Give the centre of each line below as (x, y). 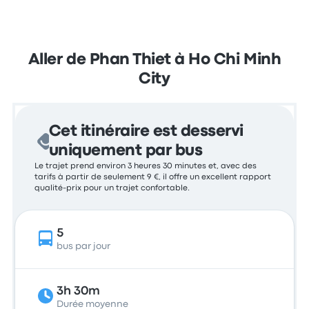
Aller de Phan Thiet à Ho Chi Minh (154, 60)
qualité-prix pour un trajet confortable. (112, 188)
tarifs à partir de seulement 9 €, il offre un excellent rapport (153, 177)
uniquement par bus (126, 151)
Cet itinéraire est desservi (146, 132)
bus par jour (84, 246)
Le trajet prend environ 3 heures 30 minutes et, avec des (146, 166)
